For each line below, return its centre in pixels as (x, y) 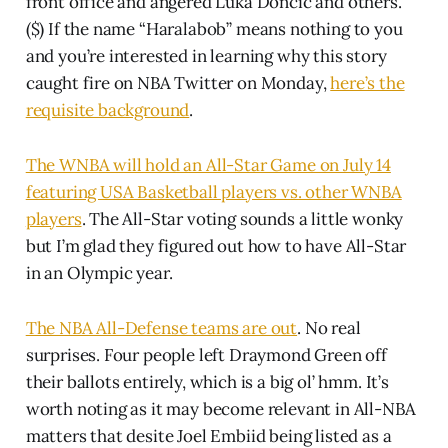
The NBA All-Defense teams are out (161, 327)
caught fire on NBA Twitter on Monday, (178, 82)
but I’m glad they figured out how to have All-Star (216, 245)
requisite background (107, 109)
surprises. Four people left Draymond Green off (206, 354)
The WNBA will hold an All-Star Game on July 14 (208, 164)
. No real (329, 327)
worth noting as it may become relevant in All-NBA (220, 408)
